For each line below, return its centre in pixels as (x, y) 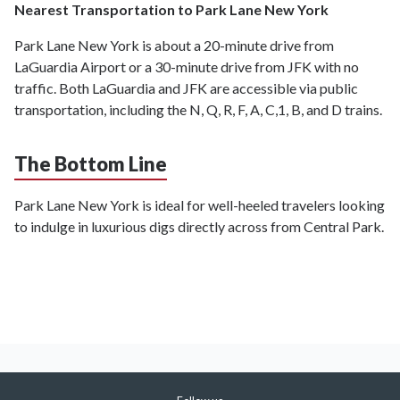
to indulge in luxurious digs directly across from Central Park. (199, 227)
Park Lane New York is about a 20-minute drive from (174, 46)
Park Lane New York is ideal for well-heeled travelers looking (200, 205)
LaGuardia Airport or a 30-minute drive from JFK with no (187, 67)
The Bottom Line (91, 164)
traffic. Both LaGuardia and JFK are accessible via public (186, 88)
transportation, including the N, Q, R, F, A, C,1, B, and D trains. (200, 110)
